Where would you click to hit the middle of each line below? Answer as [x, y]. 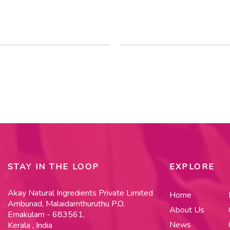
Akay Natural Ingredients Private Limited [80, 193]
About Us [187, 210]
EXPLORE [192, 167]
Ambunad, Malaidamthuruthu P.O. [66, 204]
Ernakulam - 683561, [46, 214]
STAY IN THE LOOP [53, 167]
